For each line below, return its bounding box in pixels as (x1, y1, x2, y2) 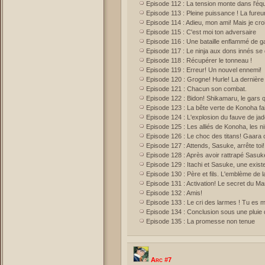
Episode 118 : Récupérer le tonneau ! (146, 57, 252, 64)
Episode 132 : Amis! (146, 189, 202, 196)
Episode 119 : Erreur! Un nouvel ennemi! (146, 66, 261, 73)
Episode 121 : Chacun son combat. (146, 85, 247, 92)
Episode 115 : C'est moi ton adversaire (146, 28, 256, 35)
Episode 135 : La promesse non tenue (146, 218, 255, 225)
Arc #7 (149, 256, 172, 263)
